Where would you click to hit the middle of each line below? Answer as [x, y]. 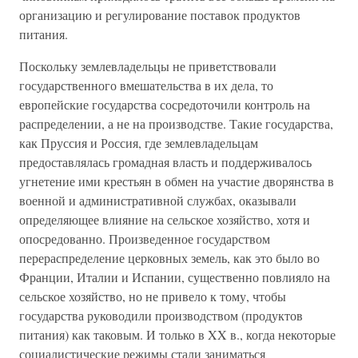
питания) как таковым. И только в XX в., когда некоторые [177, 334]
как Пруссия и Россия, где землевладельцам [139, 143]
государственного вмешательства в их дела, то [146, 85]
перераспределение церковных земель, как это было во [169, 258]
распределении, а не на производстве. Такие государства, [176, 123]
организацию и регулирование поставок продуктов [160, 15]
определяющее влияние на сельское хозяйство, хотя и [165, 219]
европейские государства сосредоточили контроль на [165, 104]
